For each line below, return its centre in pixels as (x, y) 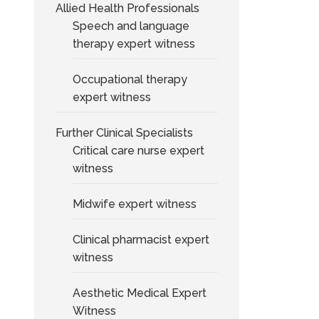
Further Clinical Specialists (125, 133)
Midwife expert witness (135, 204)
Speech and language (131, 26)
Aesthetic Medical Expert (140, 293)
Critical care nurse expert (139, 151)
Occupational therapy (130, 79)
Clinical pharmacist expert (141, 240)
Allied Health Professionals (128, 8)
